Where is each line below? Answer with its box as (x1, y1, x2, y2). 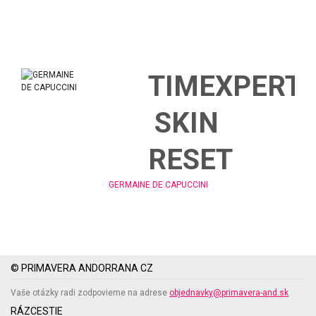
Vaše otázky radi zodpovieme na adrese (11, 288, 169, 298)
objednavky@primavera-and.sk (169, 288, 288, 298)
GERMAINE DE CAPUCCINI (108, 180, 208, 190)
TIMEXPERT (148, 70, 302, 103)
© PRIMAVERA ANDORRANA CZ (11, 262, 153, 274)
